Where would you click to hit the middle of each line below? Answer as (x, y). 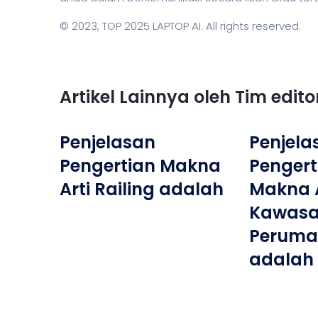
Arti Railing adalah (142, 189)
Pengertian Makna (140, 166)
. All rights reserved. (251, 26)
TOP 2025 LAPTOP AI (152, 26)
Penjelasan (108, 142)
